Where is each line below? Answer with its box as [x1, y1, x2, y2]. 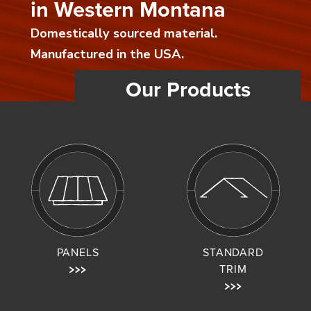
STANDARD [203, 244, 264, 260]
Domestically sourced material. [31, 25, 217, 42]
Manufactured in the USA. [31, 46, 184, 62]
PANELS [56, 244, 99, 260]
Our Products [125, 74, 251, 105]
